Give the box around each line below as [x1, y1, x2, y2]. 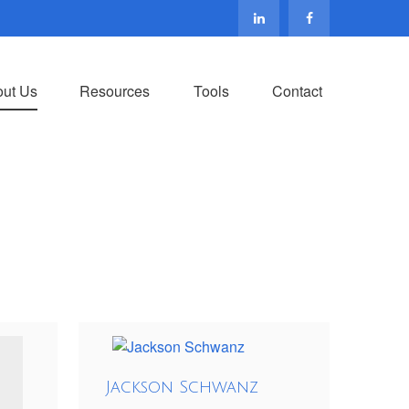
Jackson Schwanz [105, 378, 258, 397]
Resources [79, 79, 150, 101]
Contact [272, 79, 322, 101]
